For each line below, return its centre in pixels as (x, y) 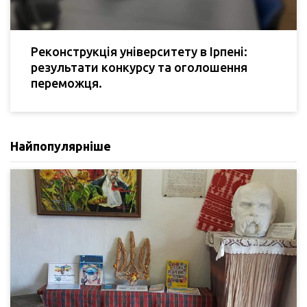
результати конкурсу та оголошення (139, 67)
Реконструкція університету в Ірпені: (139, 52)
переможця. (66, 83)
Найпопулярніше (61, 146)
